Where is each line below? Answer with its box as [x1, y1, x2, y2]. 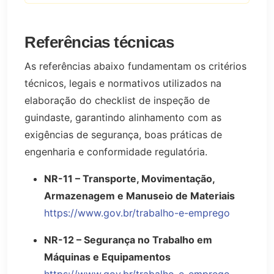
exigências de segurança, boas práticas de [24, 128, 222, 141]
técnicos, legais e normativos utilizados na [24, 76, 221, 89]
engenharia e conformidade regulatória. [24, 145, 207, 158]
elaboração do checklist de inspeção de [24, 94, 210, 106]
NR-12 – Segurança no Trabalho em [44, 233, 212, 246]
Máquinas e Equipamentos [44, 250, 171, 263]
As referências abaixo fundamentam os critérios [24, 59, 246, 72]
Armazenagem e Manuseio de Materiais [44, 189, 235, 202]
